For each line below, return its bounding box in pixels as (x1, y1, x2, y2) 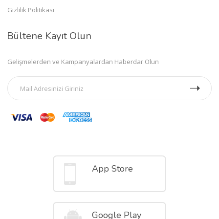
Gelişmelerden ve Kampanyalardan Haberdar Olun (7, 57, 159, 66)
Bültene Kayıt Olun (7, 29, 91, 43)
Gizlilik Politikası (7, 5, 54, 14)
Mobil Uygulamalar (66, 131, 153, 144)
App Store (92, 162, 133, 175)
